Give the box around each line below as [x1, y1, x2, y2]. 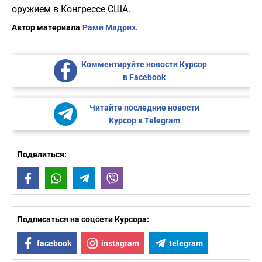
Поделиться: [17, 150, 67, 160]
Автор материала [12, 23, 80, 33]
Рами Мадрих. [82, 23, 138, 33]
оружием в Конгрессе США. [12, 4, 130, 15]
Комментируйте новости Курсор [81, 60, 207, 70]
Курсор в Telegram [108, 116, 180, 126]
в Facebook [123, 73, 166, 82]
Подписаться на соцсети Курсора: [17, 215, 149, 225]
